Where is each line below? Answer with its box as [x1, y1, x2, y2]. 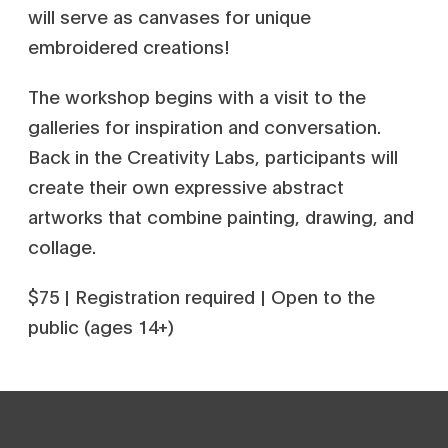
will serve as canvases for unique [28, 4, 311, 28]
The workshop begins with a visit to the [28, 84, 366, 108]
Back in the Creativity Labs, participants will [28, 144, 398, 168]
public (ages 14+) [28, 314, 179, 338]
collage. [28, 234, 96, 258]
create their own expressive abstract [28, 174, 344, 198]
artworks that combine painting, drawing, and [28, 204, 414, 228]
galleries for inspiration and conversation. [28, 114, 381, 138]
